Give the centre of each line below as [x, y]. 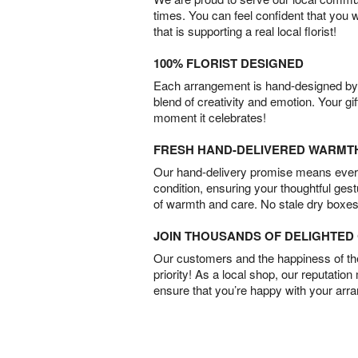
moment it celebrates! [210, 117]
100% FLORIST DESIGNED [229, 63]
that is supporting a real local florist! [245, 30]
